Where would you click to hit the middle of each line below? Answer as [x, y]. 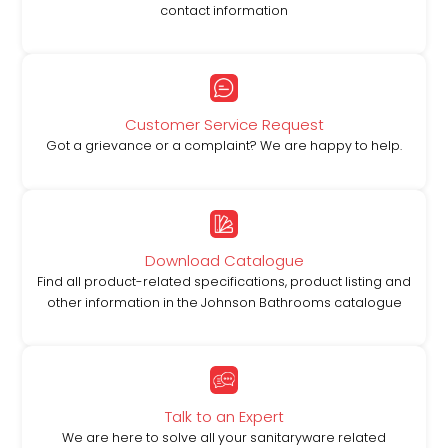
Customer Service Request [224, 125]
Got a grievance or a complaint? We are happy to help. [224, 146]
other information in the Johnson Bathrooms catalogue [224, 302]
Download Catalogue [224, 260]
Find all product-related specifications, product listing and [224, 281]
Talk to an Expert [224, 417]
